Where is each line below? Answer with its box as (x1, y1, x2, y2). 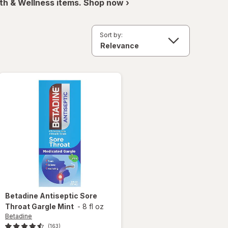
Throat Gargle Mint (5, 202, 74, 211)
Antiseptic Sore (40, 191, 97, 200)
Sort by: (100, 31, 123, 39)
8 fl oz (82, 202, 104, 211)
